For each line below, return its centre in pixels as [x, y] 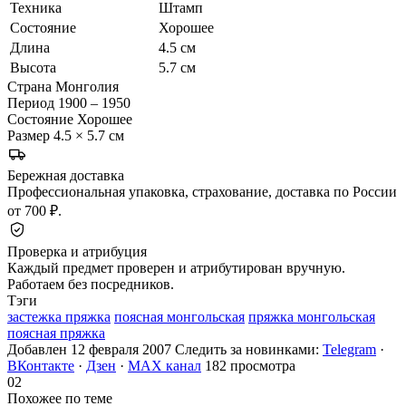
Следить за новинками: [249, 349]
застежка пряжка [59, 316]
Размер [29, 135]
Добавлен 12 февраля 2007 [89, 349]
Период [31, 102]
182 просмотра [250, 365]
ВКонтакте [41, 365]
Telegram [349, 349]
